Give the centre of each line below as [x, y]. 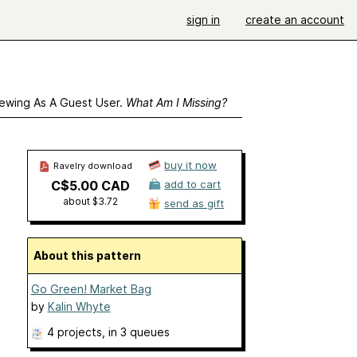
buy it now [191, 165]
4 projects [74, 332]
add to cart [193, 184]
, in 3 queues [135, 332]
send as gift [194, 203]
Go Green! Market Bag [91, 289]
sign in [203, 20]
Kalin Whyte [79, 306]
